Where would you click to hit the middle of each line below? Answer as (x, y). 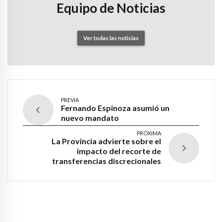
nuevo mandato (90, 117)
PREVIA (70, 100)
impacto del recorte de (119, 151)
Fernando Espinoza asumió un (115, 108)
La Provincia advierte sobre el (106, 141)
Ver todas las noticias (111, 38)
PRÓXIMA (149, 133)
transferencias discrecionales (107, 161)
